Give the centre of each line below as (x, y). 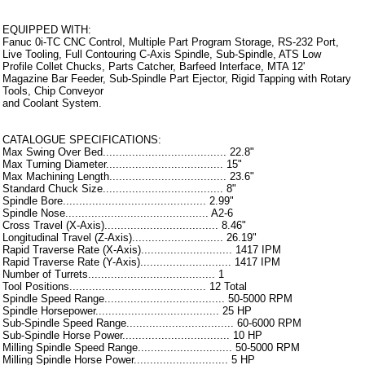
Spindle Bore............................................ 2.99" (118, 201)
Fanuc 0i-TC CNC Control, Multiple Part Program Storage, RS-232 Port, (171, 42)
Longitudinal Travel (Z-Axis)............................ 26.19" (130, 238)
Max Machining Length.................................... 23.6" (128, 177)
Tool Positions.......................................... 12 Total (125, 287)
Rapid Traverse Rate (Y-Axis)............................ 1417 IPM (141, 262)
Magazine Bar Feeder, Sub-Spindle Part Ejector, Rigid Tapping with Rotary (177, 79)
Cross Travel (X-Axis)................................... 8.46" (124, 226)
